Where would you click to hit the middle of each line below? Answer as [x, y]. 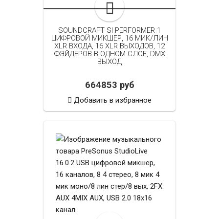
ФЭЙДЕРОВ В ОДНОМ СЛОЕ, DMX [109, 54]
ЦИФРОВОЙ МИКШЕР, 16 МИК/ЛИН [109, 38]
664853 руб [109, 85]
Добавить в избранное [113, 100]
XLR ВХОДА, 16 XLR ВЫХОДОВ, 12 [109, 46]
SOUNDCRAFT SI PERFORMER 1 [109, 30]
